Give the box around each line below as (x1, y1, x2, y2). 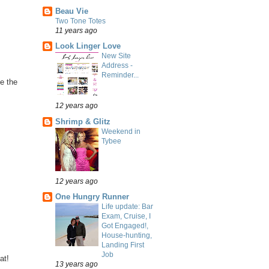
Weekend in (101, 127, 141, 136)
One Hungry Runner (55, 192, 129, 201)
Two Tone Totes (55, 17, 106, 26)
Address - (101, 61, 133, 70)
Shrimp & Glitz (55, 116, 110, 126)
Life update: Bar (101, 202, 153, 211)
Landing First (101, 240, 144, 249)
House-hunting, (101, 231, 152, 240)
